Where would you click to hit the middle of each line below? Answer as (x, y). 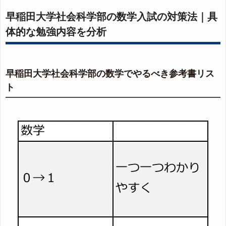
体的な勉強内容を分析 (56, 32)
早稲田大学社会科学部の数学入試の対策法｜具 (111, 17)
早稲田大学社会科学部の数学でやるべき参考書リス (110, 74)
